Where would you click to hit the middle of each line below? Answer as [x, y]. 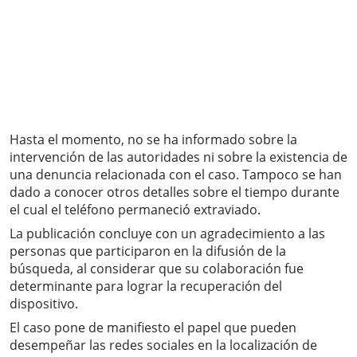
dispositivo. [44, 304]
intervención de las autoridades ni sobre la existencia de [178, 157]
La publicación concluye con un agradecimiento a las [167, 234]
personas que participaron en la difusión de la [148, 251]
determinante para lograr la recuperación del [146, 286]
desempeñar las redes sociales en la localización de [163, 345]
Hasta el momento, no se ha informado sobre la [153, 140]
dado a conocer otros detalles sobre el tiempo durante [175, 192]
